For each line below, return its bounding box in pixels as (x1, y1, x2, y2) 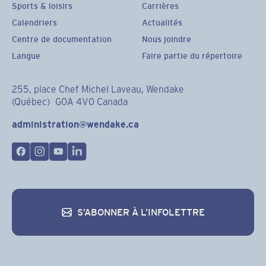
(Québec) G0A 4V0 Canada (11, 95, 128, 108)
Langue (11, 50, 40, 61)
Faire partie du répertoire (141, 50, 242, 61)
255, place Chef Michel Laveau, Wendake (11, 83, 184, 96)
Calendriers (11, 17, 57, 28)
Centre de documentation (11, 33, 112, 45)
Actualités (141, 17, 182, 28)
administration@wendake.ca (11, 118, 139, 131)
